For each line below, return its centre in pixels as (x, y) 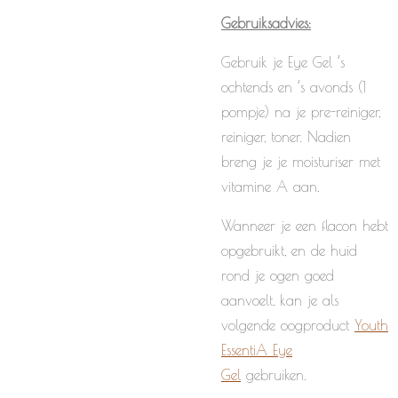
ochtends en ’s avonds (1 (294, 87)
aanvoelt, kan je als (280, 300)
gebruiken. (282, 375)
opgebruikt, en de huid (289, 251)
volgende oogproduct (288, 325)
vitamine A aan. (271, 187)
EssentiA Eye (257, 350)
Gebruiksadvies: (266, 23)
